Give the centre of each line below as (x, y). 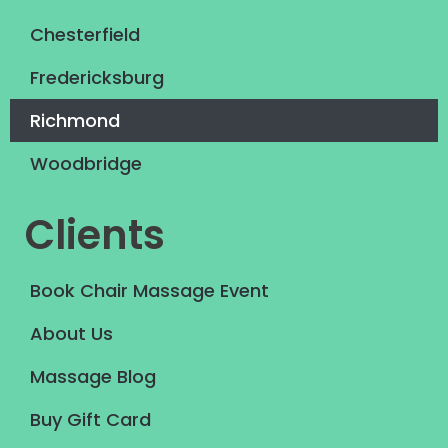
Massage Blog (93, 377)
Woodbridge (86, 163)
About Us (71, 334)
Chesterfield (85, 34)
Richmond (75, 120)
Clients (95, 234)
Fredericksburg (97, 77)
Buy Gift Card (90, 420)
